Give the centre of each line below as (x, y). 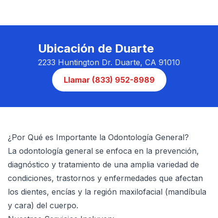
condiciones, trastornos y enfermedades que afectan (105, 178)
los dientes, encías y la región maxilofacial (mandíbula (107, 192)
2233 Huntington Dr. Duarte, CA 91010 (109, 62)
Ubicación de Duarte (96, 48)
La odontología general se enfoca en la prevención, (103, 151)
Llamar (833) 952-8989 (109, 80)
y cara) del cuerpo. (43, 205)
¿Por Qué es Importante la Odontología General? (98, 137)
